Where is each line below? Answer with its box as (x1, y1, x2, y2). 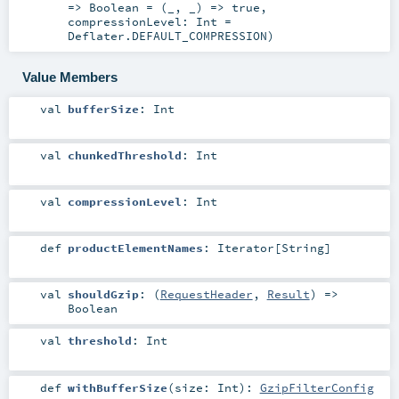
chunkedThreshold (67, 147, 182, 162)
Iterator (216, 240, 274, 256)
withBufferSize (67, 379, 167, 395)
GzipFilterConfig (259, 379, 374, 395)
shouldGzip (67, 287, 139, 302)
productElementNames (67, 240, 203, 256)
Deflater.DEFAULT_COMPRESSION (67, 28, 267, 43)
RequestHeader (159, 287, 253, 302)
